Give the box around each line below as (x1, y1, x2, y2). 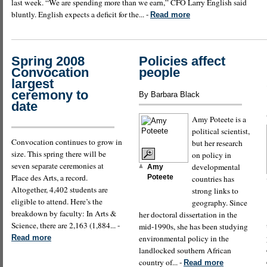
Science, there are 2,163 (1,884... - (11, 219, 120, 231)
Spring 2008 (11, 54, 85, 69)
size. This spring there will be (11, 148, 106, 159)
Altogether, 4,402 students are (11, 184, 108, 195)
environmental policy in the (139, 232, 229, 244)
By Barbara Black (139, 89, 200, 99)
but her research (192, 137, 243, 148)
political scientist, (192, 125, 250, 136)
